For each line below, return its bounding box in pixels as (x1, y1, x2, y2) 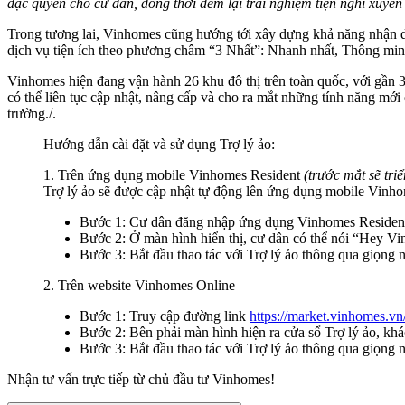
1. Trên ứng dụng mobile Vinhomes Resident (43, 166, 304, 183)
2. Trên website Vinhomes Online (43, 277, 235, 293)
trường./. (7, 105, 56, 121)
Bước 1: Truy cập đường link (80, 307, 250, 324)
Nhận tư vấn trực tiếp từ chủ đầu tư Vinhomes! (7, 371, 275, 387)
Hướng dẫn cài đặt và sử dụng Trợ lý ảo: (43, 136, 275, 152)
